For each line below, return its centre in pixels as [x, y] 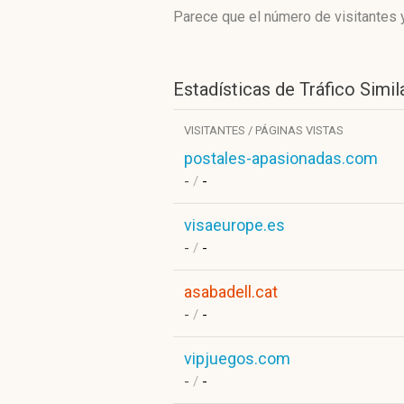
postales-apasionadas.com [281, 158]
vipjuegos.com [237, 358]
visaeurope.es [234, 225]
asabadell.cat [231, 292]
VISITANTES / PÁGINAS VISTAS [264, 130]
